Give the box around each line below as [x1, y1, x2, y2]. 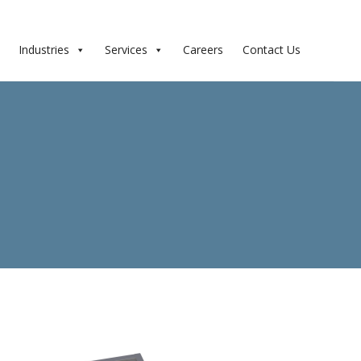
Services [105, 42, 148, 57]
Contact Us [243, 42, 301, 57]
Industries [19, 42, 70, 57]
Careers [183, 42, 224, 57]
